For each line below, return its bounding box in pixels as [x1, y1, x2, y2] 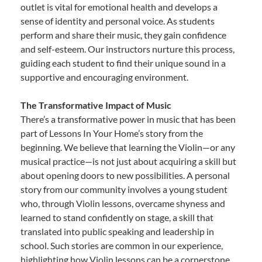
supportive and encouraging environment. [20, 71, 188, 83]
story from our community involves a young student [20, 184, 227, 195]
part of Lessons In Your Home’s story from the [20, 127, 203, 139]
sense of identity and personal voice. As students [20, 15, 215, 27]
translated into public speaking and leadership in [20, 226, 214, 237]
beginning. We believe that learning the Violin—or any [20, 142, 235, 153]
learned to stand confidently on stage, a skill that [20, 212, 213, 223]
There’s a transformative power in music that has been [20, 113, 236, 125]
